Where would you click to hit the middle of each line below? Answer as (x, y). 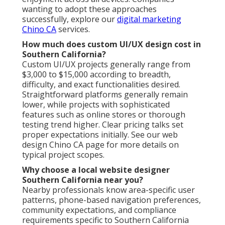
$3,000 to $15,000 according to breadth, (96, 74)
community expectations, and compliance (99, 210)
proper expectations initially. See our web (100, 134)
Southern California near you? (83, 180)
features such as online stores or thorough (104, 114)
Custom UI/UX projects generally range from (106, 64)
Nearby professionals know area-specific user (108, 190)
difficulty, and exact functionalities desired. (101, 84)
